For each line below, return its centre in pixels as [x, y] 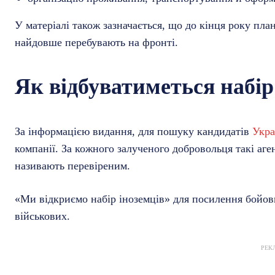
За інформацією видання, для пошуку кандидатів [134, 132]
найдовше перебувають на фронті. [96, 43]
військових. [42, 216]
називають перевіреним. [72, 166]
